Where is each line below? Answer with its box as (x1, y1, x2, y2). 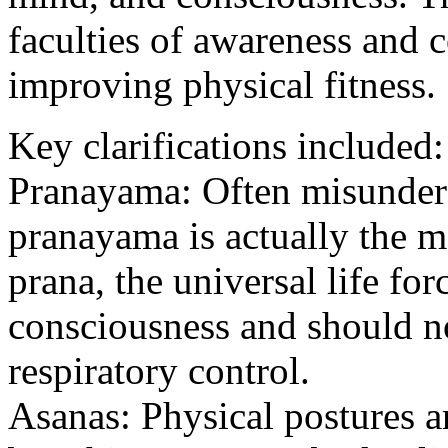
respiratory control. (8, 348, 310, 392)
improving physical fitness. (8, 62, 436, 106)
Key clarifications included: (8, 123, 444, 167)
